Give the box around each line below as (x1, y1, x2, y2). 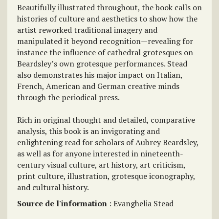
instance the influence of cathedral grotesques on (17, 47, 193, 58)
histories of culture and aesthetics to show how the (17, 13, 197, 24)
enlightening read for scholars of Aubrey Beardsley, (17, 137, 198, 148)
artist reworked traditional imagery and (17, 24, 157, 35)
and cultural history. (17, 182, 89, 193)
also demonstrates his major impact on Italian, (17, 69, 182, 80)
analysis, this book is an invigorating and (17, 126, 160, 136)
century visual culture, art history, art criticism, (17, 159, 185, 170)
